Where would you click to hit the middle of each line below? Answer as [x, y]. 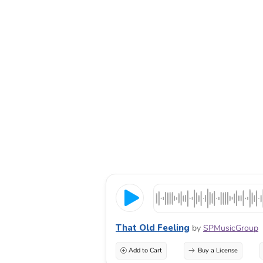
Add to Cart [145, 250]
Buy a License [218, 250]
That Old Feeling [153, 227]
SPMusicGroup [231, 228]
